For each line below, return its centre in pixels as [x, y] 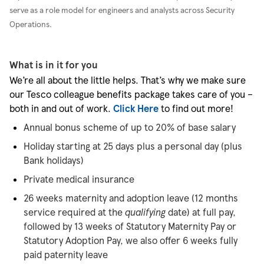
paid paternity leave [66, 254]
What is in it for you [54, 65]
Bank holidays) [54, 160]
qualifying [145, 212]
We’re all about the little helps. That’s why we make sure [128, 80]
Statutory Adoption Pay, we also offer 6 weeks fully [131, 240]
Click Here [136, 108]
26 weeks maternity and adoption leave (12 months [131, 198]
